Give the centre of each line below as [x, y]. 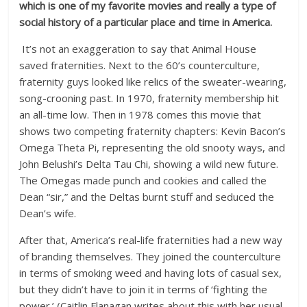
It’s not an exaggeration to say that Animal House [138, 49]
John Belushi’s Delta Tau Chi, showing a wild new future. [149, 164]
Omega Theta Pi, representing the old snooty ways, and [152, 147]
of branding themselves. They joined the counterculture [150, 256]
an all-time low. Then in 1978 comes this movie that [140, 114]
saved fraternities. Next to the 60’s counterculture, [140, 65]
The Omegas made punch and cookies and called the [143, 180]
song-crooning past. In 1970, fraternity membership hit [149, 98]
